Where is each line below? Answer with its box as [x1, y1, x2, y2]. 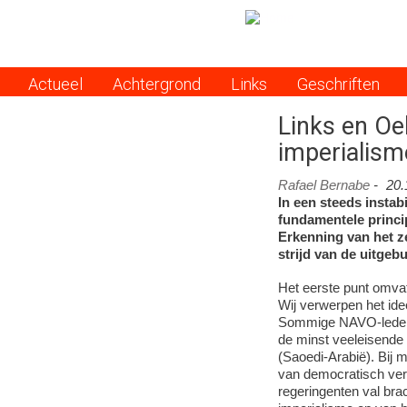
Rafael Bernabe [277, 177, 370, 194]
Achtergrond [113, 74, 202, 94]
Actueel [28, 74, 84, 94]
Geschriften [296, 74, 380, 94]
